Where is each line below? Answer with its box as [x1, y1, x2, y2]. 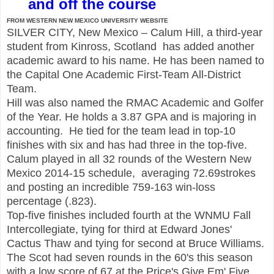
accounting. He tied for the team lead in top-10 [7, 124, 235, 137]
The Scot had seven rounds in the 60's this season [7, 251, 253, 264]
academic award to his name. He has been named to [7, 54, 264, 67]
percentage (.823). [7, 194, 100, 207]
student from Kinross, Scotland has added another [7, 40, 254, 53]
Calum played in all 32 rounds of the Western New [7, 152, 251, 165]
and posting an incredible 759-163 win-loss [7, 180, 215, 193]
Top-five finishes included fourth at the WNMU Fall [7, 209, 251, 221]
